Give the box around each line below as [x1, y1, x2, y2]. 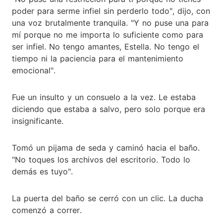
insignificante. [12, 115, 63, 126]
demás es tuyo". [12, 166, 73, 176]
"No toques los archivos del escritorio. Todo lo [12, 154, 190, 165]
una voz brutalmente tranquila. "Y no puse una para [12, 17, 209, 28]
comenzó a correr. [12, 205, 82, 215]
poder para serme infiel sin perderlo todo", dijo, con [12, 5, 210, 16]
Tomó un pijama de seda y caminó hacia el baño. [12, 142, 200, 153]
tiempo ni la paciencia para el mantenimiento [12, 53, 183, 63]
